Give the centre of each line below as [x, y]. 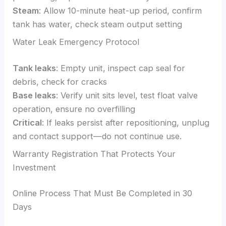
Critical [27, 122]
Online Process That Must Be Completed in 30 [103, 193]
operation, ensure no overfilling [74, 109]
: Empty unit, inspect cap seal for [121, 68]
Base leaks [35, 95]
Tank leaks [35, 68]
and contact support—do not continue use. [97, 136]
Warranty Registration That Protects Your [94, 154]
